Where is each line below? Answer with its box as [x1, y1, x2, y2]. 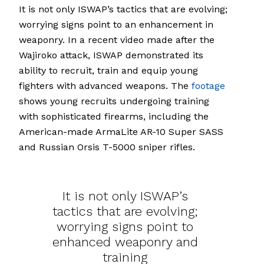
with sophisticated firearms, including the [19, 111, 209, 123]
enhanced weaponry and [52, 235, 198, 250]
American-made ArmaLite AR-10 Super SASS [19, 126, 223, 138]
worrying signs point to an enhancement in [19, 19, 213, 31]
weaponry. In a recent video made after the [19, 34, 214, 46]
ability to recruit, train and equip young [19, 65, 198, 77]
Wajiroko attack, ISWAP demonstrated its [19, 49, 203, 61]
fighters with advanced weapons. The [19, 80, 192, 92]
